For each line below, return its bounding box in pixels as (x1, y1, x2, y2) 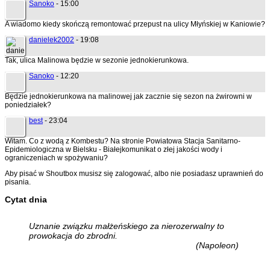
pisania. (5, 178, 31, 187)
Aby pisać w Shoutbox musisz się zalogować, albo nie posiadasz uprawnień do (5, 169, 263, 178)
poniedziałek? (5, 101, 51, 110)
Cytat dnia (5, 195, 47, 205)
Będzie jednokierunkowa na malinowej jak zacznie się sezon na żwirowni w (5, 92, 252, 101)
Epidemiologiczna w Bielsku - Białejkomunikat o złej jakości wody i (5, 145, 222, 154)
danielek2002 (29, 36, 74, 45)
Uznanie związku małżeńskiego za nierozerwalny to (29, 221, 224, 231)
